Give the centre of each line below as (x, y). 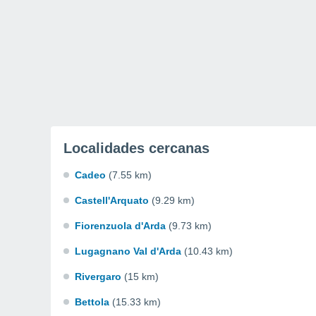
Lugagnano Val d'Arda (128, 251)
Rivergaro (98, 276)
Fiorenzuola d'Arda (120, 226)
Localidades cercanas (136, 148)
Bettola (92, 302)
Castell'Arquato (112, 200)
